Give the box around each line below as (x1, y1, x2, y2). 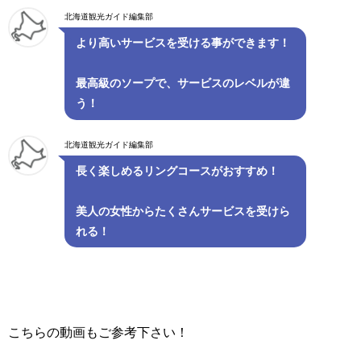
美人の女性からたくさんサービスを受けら (76, 205, 291, 217)
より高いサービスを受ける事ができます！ (76, 37, 291, 49)
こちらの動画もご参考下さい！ (8, 326, 189, 339)
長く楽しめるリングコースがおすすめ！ (76, 165, 280, 176)
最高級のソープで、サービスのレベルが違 (76, 77, 291, 89)
